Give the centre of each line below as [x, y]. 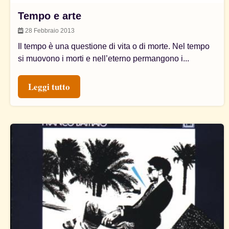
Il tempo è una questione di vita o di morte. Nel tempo [114, 46]
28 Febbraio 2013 [49, 30]
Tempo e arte [50, 16]
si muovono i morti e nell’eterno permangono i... [104, 58]
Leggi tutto [49, 86]
